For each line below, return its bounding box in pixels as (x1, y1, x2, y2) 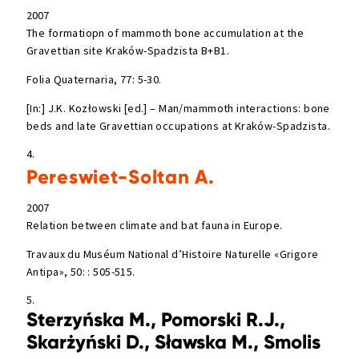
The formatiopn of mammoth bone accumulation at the (26, 26, 305, 41)
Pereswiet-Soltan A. (26, 165, 215, 189)
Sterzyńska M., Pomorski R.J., (26, 307, 285, 331)
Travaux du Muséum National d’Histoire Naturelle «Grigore (26, 246, 319, 261)
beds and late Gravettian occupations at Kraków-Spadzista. (26, 119, 330, 134)
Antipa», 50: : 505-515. (26, 264, 135, 279)
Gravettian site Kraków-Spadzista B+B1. (26, 43, 229, 58)
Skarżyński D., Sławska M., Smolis (26, 329, 321, 353)
